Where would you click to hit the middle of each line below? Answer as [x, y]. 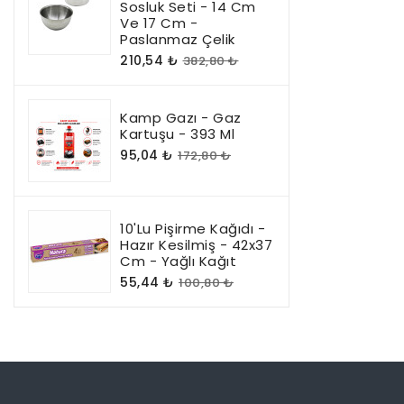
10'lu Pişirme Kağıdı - [193, 229]
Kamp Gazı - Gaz [181, 118]
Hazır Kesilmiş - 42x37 [196, 245]
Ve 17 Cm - [159, 23]
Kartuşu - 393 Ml [177, 134]
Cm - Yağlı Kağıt [178, 261]
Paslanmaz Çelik [178, 39]
